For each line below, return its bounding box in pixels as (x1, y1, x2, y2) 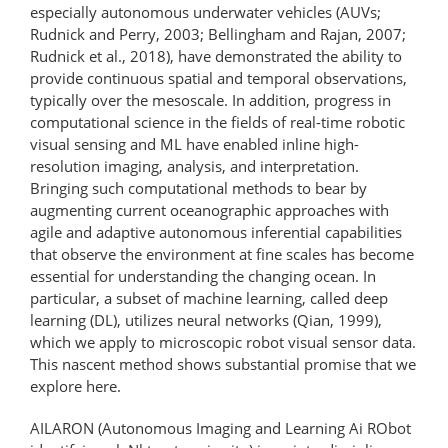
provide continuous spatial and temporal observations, (30, 67, 407, 88)
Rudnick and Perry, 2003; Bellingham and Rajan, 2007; (30, 23, 406, 44)
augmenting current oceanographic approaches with (30, 199, 389, 220)
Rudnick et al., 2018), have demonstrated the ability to (30, 45, 402, 66)
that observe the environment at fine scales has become (30, 243, 414, 264)
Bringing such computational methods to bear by (30, 177, 367, 198)
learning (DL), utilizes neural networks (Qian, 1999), (30, 309, 382, 330)
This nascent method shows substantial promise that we (30, 353, 416, 374)
